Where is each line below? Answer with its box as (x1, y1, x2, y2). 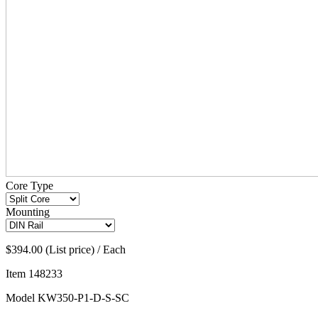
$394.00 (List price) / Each (6, 243, 126, 256)
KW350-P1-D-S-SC (38, 292, 129, 305)
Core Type (6, 180, 53, 192)
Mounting (6, 206, 50, 219)
